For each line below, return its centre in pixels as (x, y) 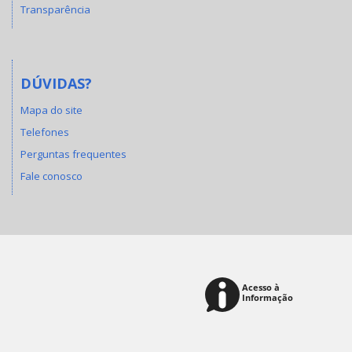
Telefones (45, 132)
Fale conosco (51, 176)
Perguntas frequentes (73, 154)
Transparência (55, 9)
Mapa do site (51, 110)
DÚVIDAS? (56, 83)
